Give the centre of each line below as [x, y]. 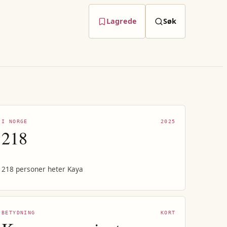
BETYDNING [18, 213]
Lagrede [121, 21]
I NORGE [15, 122]
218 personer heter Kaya [43, 169]
